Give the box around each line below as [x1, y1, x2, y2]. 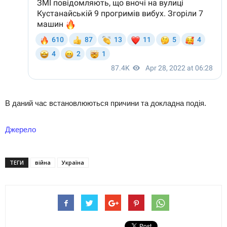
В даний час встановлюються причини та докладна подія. [5, 99, 206, 108]
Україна [62, 159, 84, 167]
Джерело [5, 125, 36, 134]
